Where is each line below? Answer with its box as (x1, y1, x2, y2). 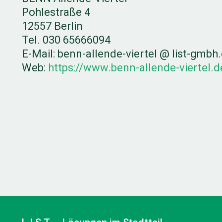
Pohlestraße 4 (22, 6, 90, 19)
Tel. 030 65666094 (22, 34, 111, 47)
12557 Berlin (22, 20, 83, 33)
